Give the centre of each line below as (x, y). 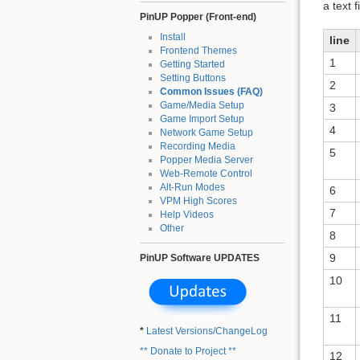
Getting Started (192, 65)
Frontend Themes (198, 51)
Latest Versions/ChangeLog (207, 331)
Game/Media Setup (202, 106)
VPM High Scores (198, 201)
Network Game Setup (206, 133)
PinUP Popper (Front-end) (198, 16)
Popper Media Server (206, 160)
